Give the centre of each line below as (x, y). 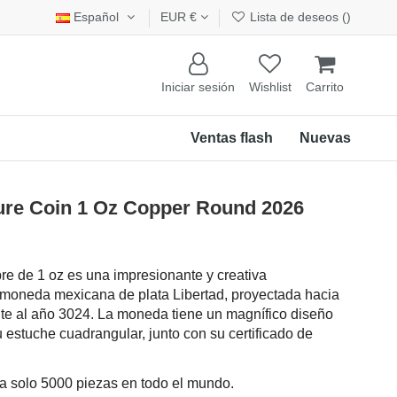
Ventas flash (232, 137)
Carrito (325, 87)
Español (97, 17)
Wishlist (270, 87)
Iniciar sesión (198, 87)
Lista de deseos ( (297, 17)
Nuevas (325, 137)
